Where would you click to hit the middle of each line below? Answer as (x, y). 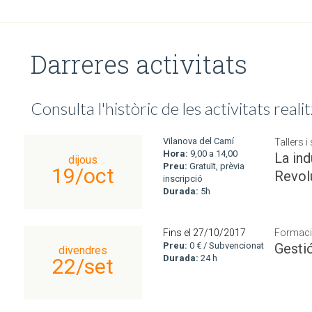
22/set (83, 266)
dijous (83, 160)
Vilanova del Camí (198, 141)
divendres (83, 250)
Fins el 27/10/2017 (204, 233)
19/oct (83, 176)
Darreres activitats (139, 64)
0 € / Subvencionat (226, 245)
